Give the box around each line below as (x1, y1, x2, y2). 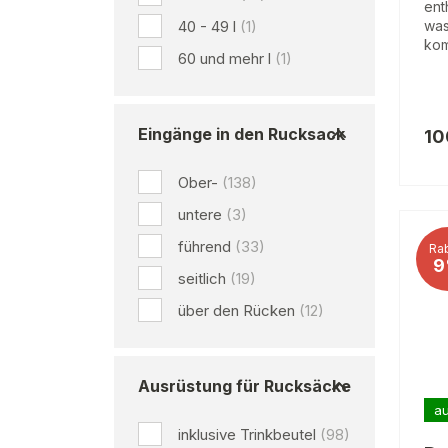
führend (178, 237, 231, 256)
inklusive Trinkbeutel (178, 425, 316, 444)
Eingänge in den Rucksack (138, 124, 345, 144)
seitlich (178, 269, 226, 288)
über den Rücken (178, 301, 295, 320)
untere (178, 205, 222, 224)
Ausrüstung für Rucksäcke (138, 376, 351, 396)
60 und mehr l (178, 49, 271, 68)
